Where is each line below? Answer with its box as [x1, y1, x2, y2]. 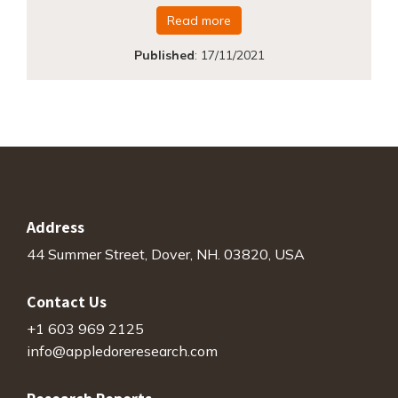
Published [133, 46, 195, 63]
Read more [167, 12, 231, 28]
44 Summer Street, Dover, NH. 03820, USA [27, 244, 305, 263]
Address [27, 216, 84, 237]
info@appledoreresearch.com [27, 342, 218, 361]
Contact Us [27, 291, 107, 312]
